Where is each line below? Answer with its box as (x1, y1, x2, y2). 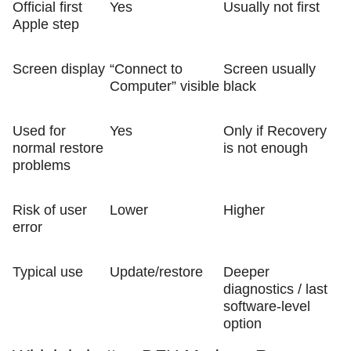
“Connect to (110, 60, 183, 77)
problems (13, 157, 71, 173)
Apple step (13, 16, 79, 32)
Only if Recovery (223, 122, 327, 139)
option (223, 315, 262, 331)
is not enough (223, 139, 308, 156)
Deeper (223, 263, 270, 280)
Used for (13, 122, 66, 139)
